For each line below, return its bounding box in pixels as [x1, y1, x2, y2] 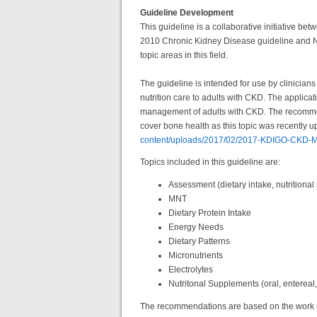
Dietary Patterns [168, 236, 230, 246]
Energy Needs [168, 221, 224, 232]
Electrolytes [168, 264, 213, 275]
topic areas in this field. [140, 50, 228, 60]
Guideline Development [140, 7, 234, 18]
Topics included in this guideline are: [140, 156, 280, 167]
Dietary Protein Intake [168, 207, 251, 218]
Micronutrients [168, 250, 223, 260]
